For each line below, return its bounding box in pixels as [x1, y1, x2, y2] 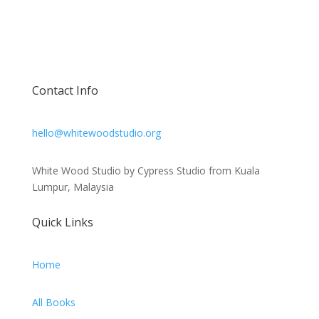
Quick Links [31, 214, 93, 230]
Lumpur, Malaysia [31, 180, 114, 194]
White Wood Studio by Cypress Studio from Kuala [31, 164, 260, 177]
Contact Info [31, 83, 98, 98]
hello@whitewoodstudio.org [31, 126, 161, 140]
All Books [31, 296, 75, 309]
